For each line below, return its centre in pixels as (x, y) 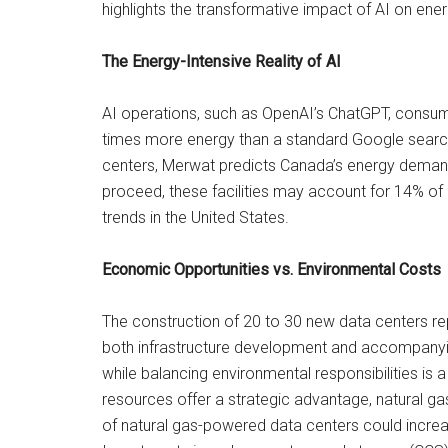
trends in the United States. (195, 217)
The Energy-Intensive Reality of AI (221, 61)
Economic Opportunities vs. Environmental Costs (271, 269)
